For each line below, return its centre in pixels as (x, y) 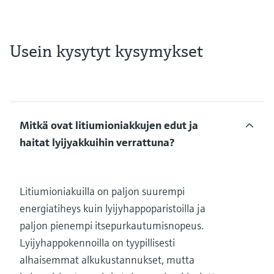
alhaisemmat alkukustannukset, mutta (107, 259)
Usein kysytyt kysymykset (106, 51)
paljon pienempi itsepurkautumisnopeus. (112, 225)
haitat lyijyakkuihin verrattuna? (97, 142)
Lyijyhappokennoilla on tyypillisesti (97, 242)
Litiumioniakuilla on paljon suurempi (102, 191)
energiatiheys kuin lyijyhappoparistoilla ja (113, 208)
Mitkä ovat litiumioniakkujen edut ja (109, 125)
